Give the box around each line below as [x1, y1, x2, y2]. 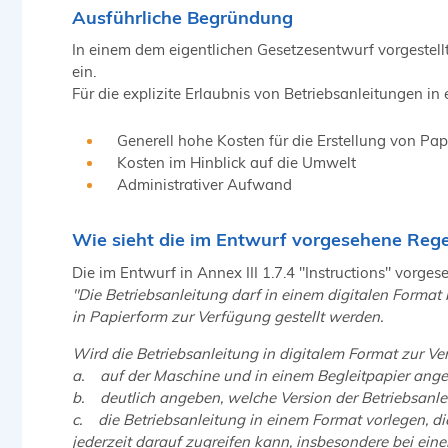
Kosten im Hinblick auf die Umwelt [117, 153, 356, 173]
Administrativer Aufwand [117, 175, 292, 195]
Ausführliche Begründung [72, 5, 293, 29]
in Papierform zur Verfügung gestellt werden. [72, 306, 383, 326]
